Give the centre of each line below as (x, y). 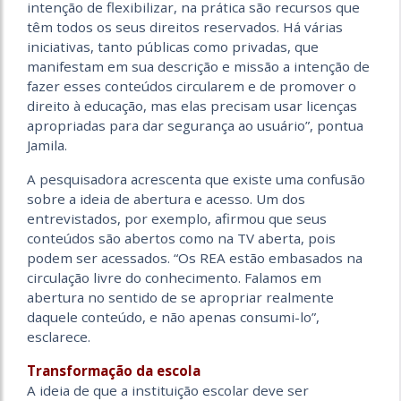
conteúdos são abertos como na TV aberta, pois (181, 239)
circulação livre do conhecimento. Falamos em (174, 278)
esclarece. (59, 337)
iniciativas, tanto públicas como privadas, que (173, 47)
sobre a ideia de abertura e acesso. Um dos (166, 199)
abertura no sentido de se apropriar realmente (180, 298)
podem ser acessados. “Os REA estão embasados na (195, 258)
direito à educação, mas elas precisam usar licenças (192, 106)
